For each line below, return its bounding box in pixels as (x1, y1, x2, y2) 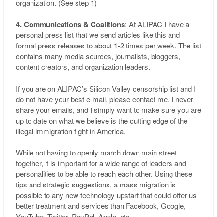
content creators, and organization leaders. (15, 62, 150, 72)
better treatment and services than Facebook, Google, (15, 201, 186, 211)
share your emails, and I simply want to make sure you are (15, 104, 201, 115)
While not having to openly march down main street (15, 147, 177, 158)
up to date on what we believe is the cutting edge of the (15, 115, 187, 125)
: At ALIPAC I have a (124, 19, 189, 30)
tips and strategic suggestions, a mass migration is (15, 179, 176, 190)
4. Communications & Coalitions (15, 19, 125, 30)
